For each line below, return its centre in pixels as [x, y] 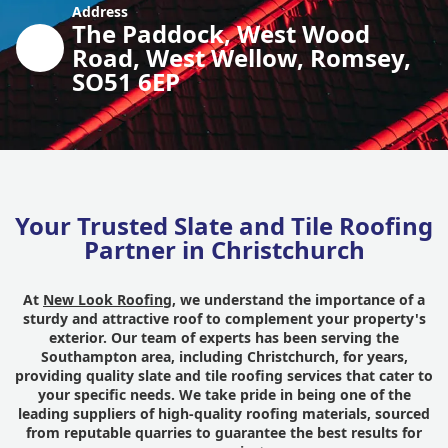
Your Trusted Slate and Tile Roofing [224, 225]
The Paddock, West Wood [221, 33]
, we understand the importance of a [298, 299]
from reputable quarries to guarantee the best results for [224, 432]
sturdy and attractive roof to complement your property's [224, 318]
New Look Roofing [107, 299]
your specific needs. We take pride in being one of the [224, 394]
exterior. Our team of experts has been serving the [224, 337]
